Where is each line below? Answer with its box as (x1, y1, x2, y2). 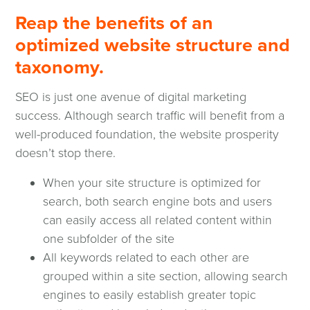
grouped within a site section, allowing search (43, 268, 289, 284)
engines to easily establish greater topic (43, 287, 257, 303)
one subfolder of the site (43, 231, 175, 247)
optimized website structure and (15, 33, 291, 57)
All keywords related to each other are (43, 250, 250, 266)
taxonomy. (15, 55, 104, 79)
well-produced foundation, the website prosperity (15, 127, 280, 143)
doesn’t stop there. (15, 145, 116, 161)
